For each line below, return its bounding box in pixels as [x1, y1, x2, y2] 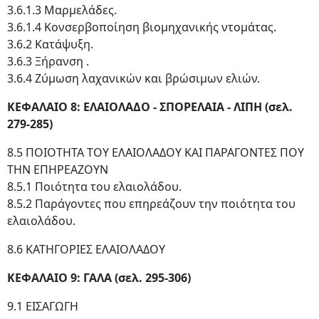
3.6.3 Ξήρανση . [7, 53, 89, 69]
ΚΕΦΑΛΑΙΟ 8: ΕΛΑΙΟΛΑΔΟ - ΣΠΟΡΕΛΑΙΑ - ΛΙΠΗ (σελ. [7, 99, 293, 115]
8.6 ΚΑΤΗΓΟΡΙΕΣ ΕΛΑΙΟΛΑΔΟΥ [7, 241, 165, 257]
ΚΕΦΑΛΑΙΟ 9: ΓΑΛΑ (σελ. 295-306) [7, 270, 191, 286]
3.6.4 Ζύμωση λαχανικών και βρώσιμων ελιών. [7, 70, 260, 86]
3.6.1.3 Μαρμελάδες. [7, 2, 117, 18]
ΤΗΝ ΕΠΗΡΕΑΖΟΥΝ [7, 162, 108, 177]
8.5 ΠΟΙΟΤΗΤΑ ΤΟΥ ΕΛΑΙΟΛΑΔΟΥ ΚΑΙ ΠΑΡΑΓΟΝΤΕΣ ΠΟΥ [7, 145, 304, 160]
